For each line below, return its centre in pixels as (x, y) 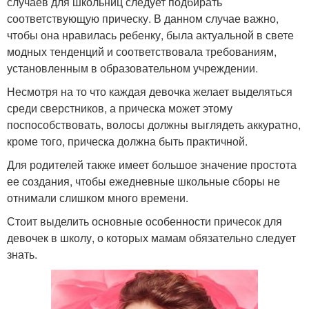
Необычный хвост (81, 218)
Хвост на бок (81, 292)
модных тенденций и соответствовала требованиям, (142, 51)
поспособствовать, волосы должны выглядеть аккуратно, (154, 124)
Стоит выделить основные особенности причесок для (144, 221)
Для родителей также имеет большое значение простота (152, 164)
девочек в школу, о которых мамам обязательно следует (151, 237)
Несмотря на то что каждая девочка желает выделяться (150, 91)
